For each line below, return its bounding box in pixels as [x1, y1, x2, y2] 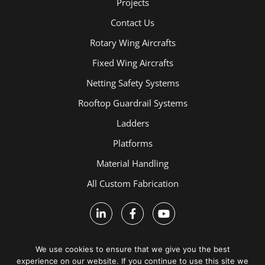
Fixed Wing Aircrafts [92, 56, 173, 69]
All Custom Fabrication [86, 177, 179, 189]
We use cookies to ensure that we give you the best [35, 244, 230, 254]
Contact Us [111, 16, 154, 28]
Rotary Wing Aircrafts [89, 36, 176, 49]
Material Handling [96, 157, 169, 169]
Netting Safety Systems [86, 76, 179, 89]
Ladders [116, 117, 149, 129]
